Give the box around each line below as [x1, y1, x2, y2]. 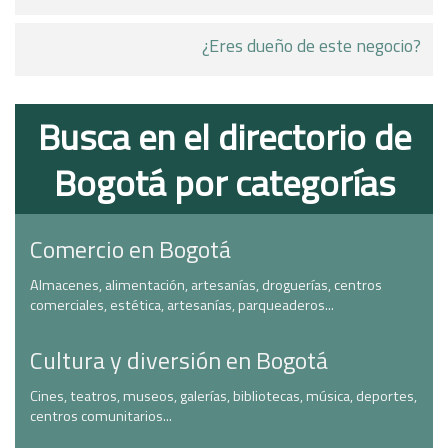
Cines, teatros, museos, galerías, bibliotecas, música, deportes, [30, 385, 417, 407]
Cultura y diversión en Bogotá [30, 342, 328, 378]
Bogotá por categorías [53, 155, 395, 210]
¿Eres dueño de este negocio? [202, 32, 421, 59]
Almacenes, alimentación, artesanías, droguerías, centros [30, 274, 382, 296]
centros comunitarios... [30, 405, 172, 427]
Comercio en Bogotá [30, 231, 231, 267]
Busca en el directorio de [37, 109, 411, 164]
